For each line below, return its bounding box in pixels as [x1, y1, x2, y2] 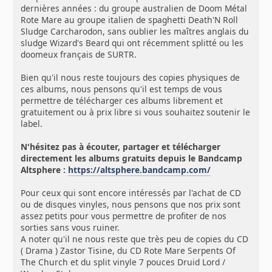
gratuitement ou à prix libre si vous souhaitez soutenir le [21, 106, 251, 118]
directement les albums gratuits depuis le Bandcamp [21, 152, 243, 165]
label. [21, 118, 43, 130]
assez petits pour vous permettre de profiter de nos [21, 210, 227, 222]
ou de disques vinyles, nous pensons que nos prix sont [21, 199, 241, 211]
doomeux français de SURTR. [21, 49, 137, 61]
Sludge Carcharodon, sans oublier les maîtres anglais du [21, 25, 250, 38]
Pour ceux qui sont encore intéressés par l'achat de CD [21, 187, 242, 199]
